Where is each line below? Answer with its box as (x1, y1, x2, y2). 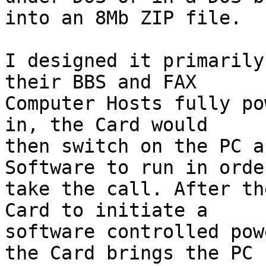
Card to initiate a (5, 199, 208, 221)
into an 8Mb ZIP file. (5, 7, 242, 28)
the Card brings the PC (5, 242, 253, 264)
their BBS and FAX (5, 71, 197, 93)
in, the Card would (5, 114, 208, 135)
